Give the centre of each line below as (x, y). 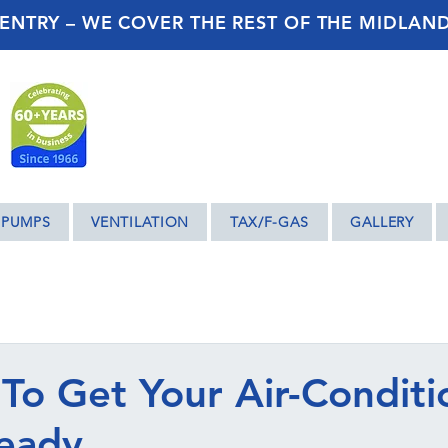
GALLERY (381, 222)
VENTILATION (140, 222)
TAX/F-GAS (269, 222)
